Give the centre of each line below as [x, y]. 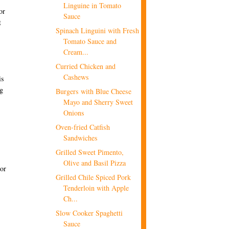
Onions [74, 112]
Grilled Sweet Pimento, [90, 152]
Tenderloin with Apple [96, 188]
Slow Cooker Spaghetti [89, 213]
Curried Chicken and [86, 66]
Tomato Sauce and [90, 41]
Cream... [76, 52]
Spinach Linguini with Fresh [98, 30]
